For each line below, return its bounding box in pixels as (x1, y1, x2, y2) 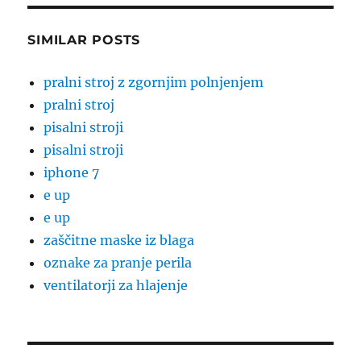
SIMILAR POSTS (27, 32, 141, 48)
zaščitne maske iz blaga (44, 232, 195, 249)
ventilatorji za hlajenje (44, 277, 189, 294)
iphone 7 (44, 164, 100, 181)
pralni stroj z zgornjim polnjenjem (44, 74, 264, 91)
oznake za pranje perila (44, 255, 193, 272)
